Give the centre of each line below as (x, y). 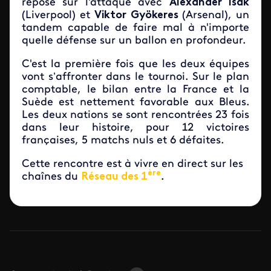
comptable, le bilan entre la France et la (135, 90)
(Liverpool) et (58, 15)
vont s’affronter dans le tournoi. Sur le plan (135, 77)
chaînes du (50, 177)
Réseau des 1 (114, 177)
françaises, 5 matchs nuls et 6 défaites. (123, 141)
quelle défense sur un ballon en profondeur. (134, 41)
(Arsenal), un (216, 15)
